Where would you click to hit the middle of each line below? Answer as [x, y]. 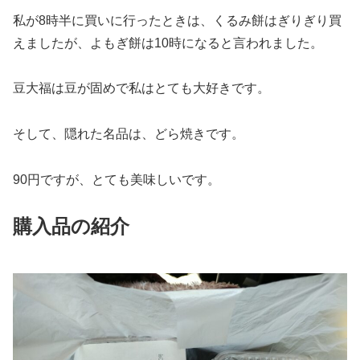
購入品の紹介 [71, 226]
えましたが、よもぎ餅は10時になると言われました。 [168, 43]
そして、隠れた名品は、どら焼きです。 [129, 134]
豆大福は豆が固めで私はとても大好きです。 [141, 88]
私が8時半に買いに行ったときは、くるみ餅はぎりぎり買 [177, 20]
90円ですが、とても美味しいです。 [117, 179]
